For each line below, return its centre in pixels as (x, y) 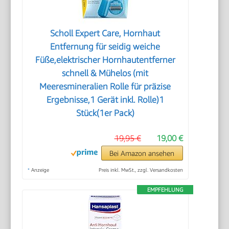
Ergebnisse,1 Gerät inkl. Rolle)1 (105, 99)
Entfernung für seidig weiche (105, 46)
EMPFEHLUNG (165, 189)
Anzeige (40, 169)
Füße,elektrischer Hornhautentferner (105, 60)
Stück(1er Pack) (105, 113)
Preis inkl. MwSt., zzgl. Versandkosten (141, 169)
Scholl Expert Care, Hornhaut (105, 33)
